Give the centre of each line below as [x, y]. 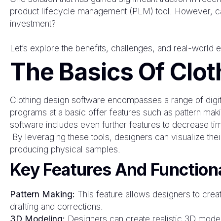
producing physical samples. [65, 149]
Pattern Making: [42, 194]
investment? [33, 24]
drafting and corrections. [56, 207]
